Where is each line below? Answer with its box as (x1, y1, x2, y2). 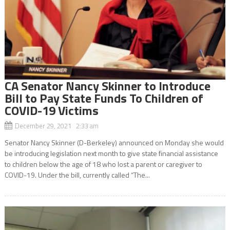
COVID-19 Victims (4, 101, 99, 120)
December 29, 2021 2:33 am (14, 121, 99, 131)
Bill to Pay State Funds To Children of (4, 89, 203, 108)
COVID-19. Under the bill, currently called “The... (4, 169, 150, 181)
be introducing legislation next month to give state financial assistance (4, 148, 218, 159)
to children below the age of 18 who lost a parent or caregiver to (4, 159, 202, 170)
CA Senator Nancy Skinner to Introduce (4, 76, 210, 95)
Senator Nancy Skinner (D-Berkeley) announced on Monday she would (4, 137, 224, 148)
